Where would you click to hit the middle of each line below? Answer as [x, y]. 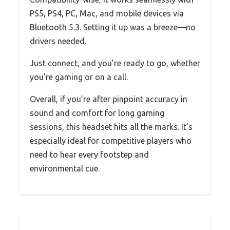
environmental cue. [65, 168]
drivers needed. [58, 41]
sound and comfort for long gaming [97, 113]
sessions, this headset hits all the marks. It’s [111, 127]
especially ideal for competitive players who [111, 140]
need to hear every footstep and [89, 154]
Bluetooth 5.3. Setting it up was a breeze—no [113, 27]
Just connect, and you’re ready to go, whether [115, 63]
